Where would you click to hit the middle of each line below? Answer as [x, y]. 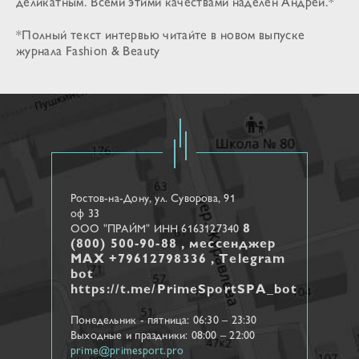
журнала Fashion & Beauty [88, 52]
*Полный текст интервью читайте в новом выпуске [161, 36]
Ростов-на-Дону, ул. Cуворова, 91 [153, 199]
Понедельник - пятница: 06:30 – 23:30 [164, 321]
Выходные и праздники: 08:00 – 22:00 [163, 336]
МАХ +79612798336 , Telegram [178, 260]
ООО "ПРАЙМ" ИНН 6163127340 [157, 229]
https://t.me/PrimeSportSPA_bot [184, 290]
